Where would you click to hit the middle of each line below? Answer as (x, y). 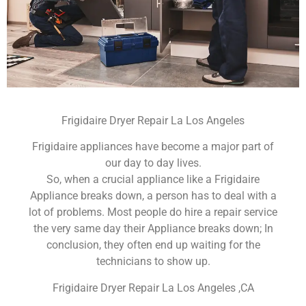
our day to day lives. (153, 163)
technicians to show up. (153, 262)
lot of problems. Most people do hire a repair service (153, 212)
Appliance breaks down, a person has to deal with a (153, 196)
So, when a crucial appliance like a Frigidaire (153, 180)
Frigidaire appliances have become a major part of (153, 147)
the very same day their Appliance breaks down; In (153, 229)
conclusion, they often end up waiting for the (153, 245)
